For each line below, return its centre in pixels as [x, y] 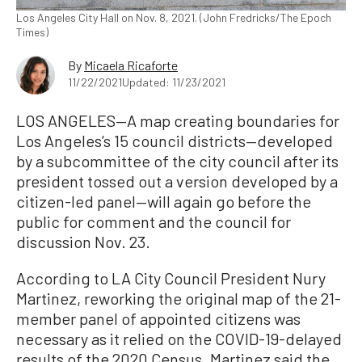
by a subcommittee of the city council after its [177, 160]
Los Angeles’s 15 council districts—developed [175, 140]
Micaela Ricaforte [131, 65]
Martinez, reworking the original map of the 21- [179, 298]
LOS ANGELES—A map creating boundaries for [178, 120]
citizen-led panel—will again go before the [164, 201]
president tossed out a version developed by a [177, 181]
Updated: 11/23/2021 [174, 82]
